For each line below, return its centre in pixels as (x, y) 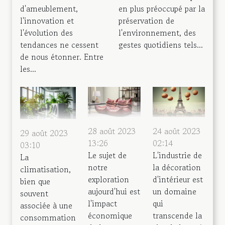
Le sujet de (107, 155)
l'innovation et (47, 21)
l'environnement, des (157, 33)
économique (110, 216)
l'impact (102, 204)
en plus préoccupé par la (162, 9)
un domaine (174, 192)
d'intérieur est (178, 180)
